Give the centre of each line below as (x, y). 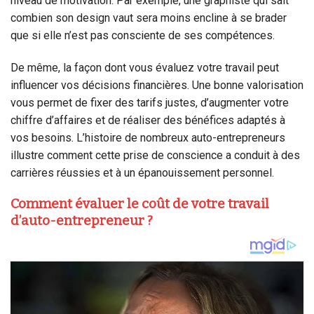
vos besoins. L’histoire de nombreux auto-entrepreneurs (148, 137)
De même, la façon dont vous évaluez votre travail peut (145, 67)
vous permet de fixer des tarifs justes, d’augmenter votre (150, 102)
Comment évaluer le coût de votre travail (140, 204)
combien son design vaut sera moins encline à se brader (149, 18)
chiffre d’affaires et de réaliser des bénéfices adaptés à (148, 120)
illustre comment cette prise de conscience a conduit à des (155, 155)
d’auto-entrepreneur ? (82, 221)
